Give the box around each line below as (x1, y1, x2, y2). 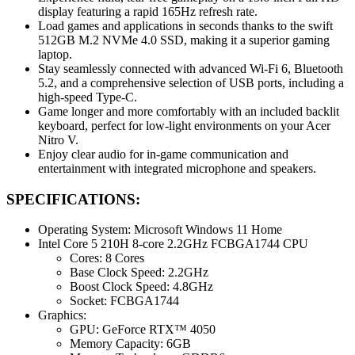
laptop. (38, 47, 72, 61)
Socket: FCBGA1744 (70, 294, 179, 308)
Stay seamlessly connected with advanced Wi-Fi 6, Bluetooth (38, 61, 343, 75)
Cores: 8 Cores (70, 251, 144, 265)
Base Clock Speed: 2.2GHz (70, 265, 208, 280)
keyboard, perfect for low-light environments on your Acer (38, 118, 330, 132)
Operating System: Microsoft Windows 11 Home (38, 223, 282, 237)
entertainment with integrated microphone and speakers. (38, 161, 316, 175)
